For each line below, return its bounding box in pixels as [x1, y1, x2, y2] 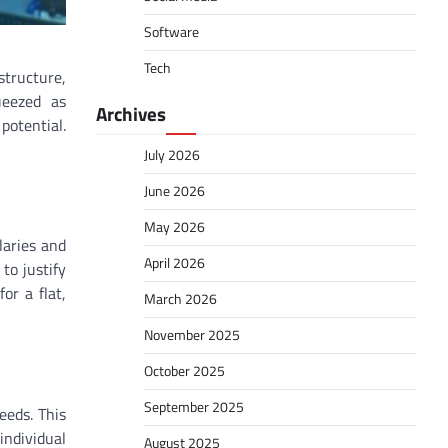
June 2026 [144, 180, 205, 202]
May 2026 [144, 216, 205, 238]
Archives [96, 99, 166, 128]
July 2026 [144, 144, 200, 166]
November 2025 [144, 324, 240, 346]
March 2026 [144, 288, 217, 310]
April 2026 [144, 252, 205, 274]
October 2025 [144, 360, 225, 382]
